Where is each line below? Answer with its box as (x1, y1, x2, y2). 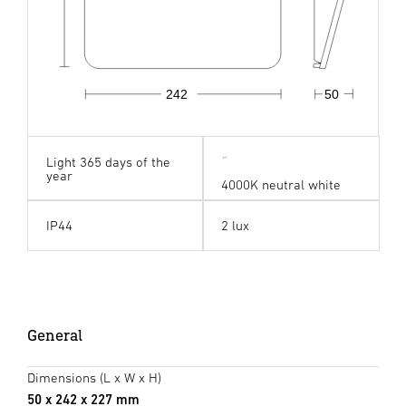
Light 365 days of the (45, 153, 170, 169)
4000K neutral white (221, 176, 341, 192)
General (27, 324, 82, 344)
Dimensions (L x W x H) (27, 369, 161, 385)
